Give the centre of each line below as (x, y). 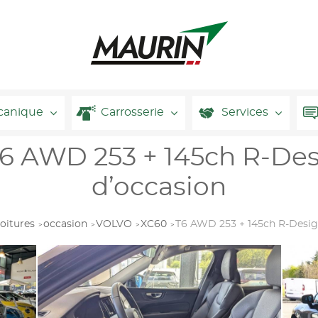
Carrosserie (132, 113)
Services (245, 113)
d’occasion (159, 187)
